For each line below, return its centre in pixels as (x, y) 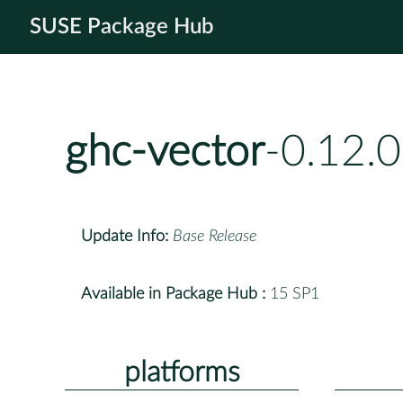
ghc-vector (165, 152)
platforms (182, 372)
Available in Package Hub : (173, 294)
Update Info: (125, 236)
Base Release (215, 236)
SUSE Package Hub (122, 27)
